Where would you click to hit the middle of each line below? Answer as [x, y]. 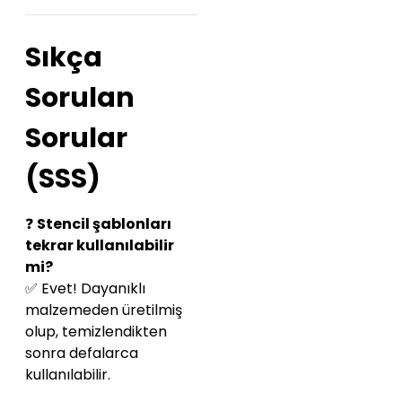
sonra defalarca [82, 353]
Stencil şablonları [104, 223]
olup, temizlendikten [96, 331]
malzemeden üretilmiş [104, 310]
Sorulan [80, 97]
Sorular [76, 138]
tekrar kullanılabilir [100, 245]
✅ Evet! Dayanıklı [85, 288]
